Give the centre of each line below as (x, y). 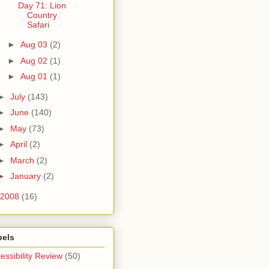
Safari (38, 24)
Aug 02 (35, 60)
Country (42, 15)
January (26, 176)
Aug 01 (35, 77)
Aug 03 (35, 45)
